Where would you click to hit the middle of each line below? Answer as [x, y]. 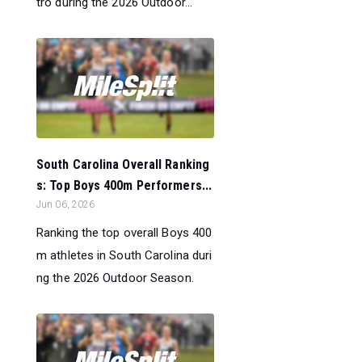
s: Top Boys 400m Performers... [124, 185]
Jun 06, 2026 [66, 204]
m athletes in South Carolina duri [124, 255]
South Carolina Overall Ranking [123, 164]
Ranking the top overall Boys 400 [124, 233]
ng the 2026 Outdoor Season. [115, 278]
